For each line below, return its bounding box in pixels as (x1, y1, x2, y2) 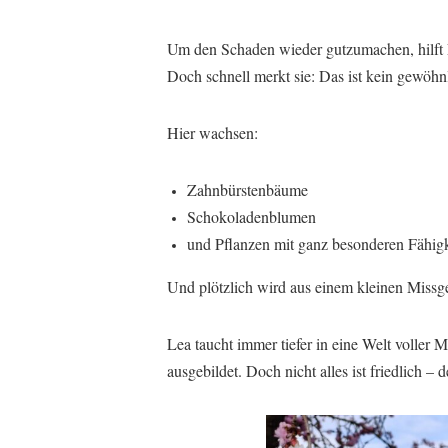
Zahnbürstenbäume (187, 178, 308, 200)
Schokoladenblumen (187, 205, 316, 227)
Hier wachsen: (167, 121, 258, 143)
